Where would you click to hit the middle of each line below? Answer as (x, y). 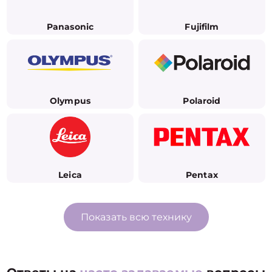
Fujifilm (202, 27)
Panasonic (70, 27)
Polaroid (202, 101)
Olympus (70, 101)
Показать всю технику (136, 217)
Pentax (202, 175)
